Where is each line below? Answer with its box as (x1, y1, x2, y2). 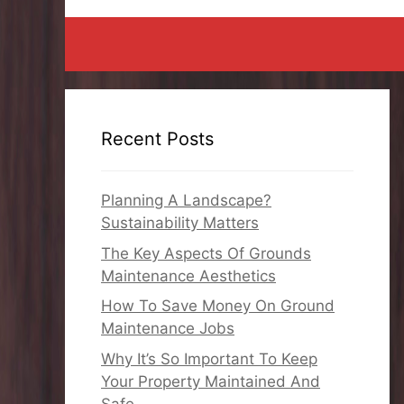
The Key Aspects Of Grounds (101, 243, 311, 262)
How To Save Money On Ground (101, 297, 335, 315)
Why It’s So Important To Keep (101, 349, 317, 368)
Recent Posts (101, 128, 214, 150)
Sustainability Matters (101, 214, 259, 232)
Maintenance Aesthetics (101, 266, 276, 285)
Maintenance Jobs (101, 319, 234, 337)
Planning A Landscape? (101, 191, 271, 209)
